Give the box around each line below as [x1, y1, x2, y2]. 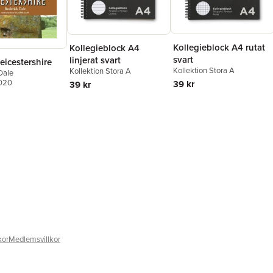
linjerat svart [69, 54, 121, 67]
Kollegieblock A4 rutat [173, 41, 265, 54]
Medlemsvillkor [9, 233, 60, 246]
